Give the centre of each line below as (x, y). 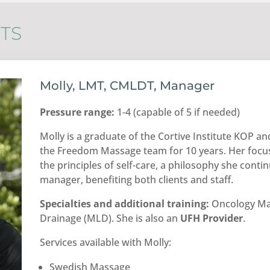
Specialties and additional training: (125, 204)
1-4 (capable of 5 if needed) (177, 112)
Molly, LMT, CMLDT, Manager (127, 86)
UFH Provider (212, 218)
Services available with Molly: (106, 243)
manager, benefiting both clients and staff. (137, 180)
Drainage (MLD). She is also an (110, 218)
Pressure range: (77, 112)
